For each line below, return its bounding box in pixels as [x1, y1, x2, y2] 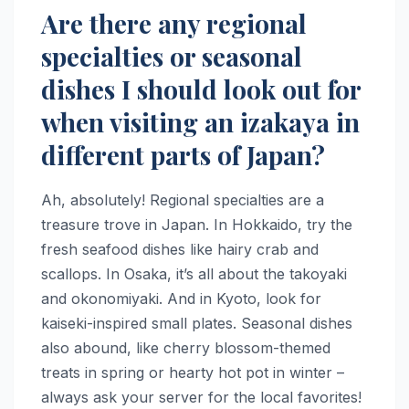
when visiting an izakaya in [41, 104, 360, 139]
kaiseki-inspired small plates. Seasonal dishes [41, 313, 352, 332]
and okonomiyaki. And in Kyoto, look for [41, 288, 321, 308]
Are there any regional [41, 5, 307, 40]
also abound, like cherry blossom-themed [41, 338, 330, 357]
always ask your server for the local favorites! [41, 387, 362, 406]
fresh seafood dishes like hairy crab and [41, 239, 319, 258]
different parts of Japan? [41, 137, 325, 172]
